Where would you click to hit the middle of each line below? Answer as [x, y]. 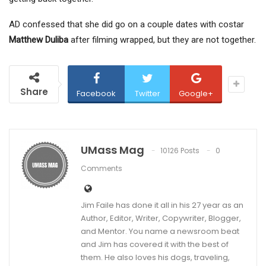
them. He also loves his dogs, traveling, [155, 258]
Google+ [196, 94]
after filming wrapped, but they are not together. [162, 40]
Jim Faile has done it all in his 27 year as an [162, 205]
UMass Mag [113, 150]
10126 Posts [180, 151]
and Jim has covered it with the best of [155, 245]
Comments [102, 169]
